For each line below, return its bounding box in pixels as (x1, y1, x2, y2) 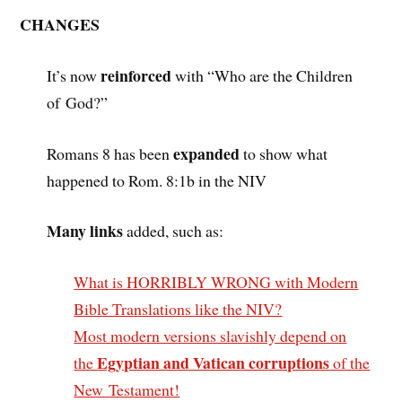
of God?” (47, 91, 109, 113)
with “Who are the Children (171, 64, 354, 86)
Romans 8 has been (47, 142, 174, 164)
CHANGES (20, 13, 100, 37)
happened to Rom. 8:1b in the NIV (47, 169, 267, 191)
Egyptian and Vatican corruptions (97, 351, 330, 375)
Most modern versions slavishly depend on (74, 325, 347, 347)
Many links (47, 219, 124, 243)
